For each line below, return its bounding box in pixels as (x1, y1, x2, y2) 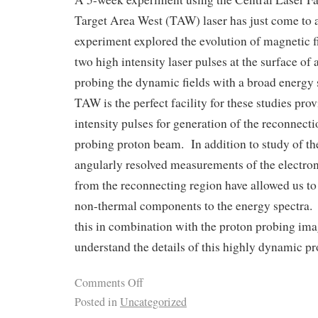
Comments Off (75, 275, 143, 291)
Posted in (75, 294, 117, 310)
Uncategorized (120, 294, 187, 310)
